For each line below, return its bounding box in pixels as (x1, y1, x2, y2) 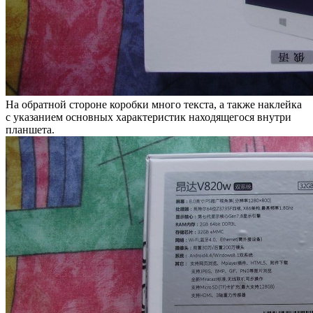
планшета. (6, 123, 54, 136)
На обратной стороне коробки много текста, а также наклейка (6, 98, 302, 110)
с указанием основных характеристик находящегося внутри (6, 110, 291, 123)
